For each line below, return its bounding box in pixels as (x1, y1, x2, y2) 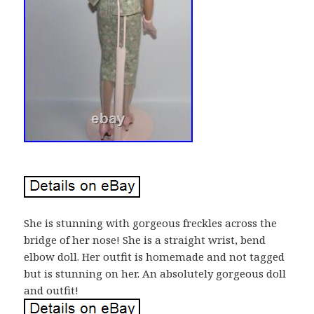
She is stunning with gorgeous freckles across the (24, 215, 278, 230)
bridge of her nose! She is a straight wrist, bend (24, 232, 266, 247)
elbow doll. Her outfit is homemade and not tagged (24, 249, 285, 264)
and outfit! (24, 282, 79, 297)
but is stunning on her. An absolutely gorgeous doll (24, 266, 287, 280)
